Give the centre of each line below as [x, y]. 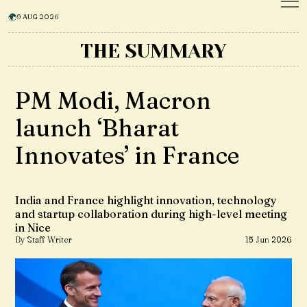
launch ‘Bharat [97, 128]
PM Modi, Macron [113, 101]
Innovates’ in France [127, 156]
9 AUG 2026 [38, 17]
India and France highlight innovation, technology [146, 200]
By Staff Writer [44, 240]
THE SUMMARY [153, 51]
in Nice [33, 228]
